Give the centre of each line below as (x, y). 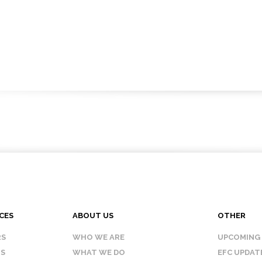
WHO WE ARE (99, 237)
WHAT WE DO (99, 252)
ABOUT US (93, 216)
